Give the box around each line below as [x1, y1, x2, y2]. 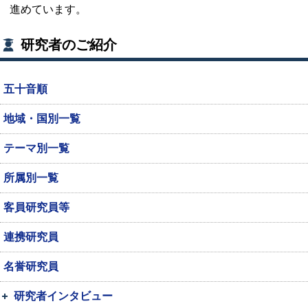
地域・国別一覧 [3, 113, 80, 124]
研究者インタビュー [14, 290, 113, 302]
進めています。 [10, 3, 87, 15]
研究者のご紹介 [21, 37, 117, 52]
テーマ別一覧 [3, 142, 69, 154]
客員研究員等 [3, 201, 69, 213]
